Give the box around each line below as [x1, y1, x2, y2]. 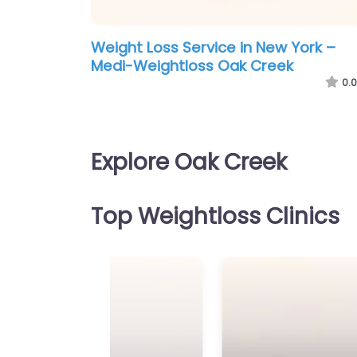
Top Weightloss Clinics [91, 201, 339, 233]
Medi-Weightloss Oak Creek [91, 56, 293, 76]
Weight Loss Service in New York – [91, 37, 335, 58]
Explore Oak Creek [91, 147, 287, 178]
